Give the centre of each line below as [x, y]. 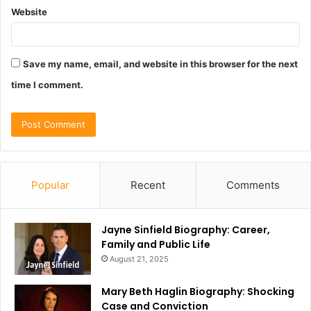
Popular [50, 185]
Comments [253, 185]
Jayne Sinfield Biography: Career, [186, 229]
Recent [148, 185]
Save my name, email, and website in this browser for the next [160, 64]
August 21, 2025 [139, 259]
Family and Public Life [156, 244]
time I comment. [47, 84]
